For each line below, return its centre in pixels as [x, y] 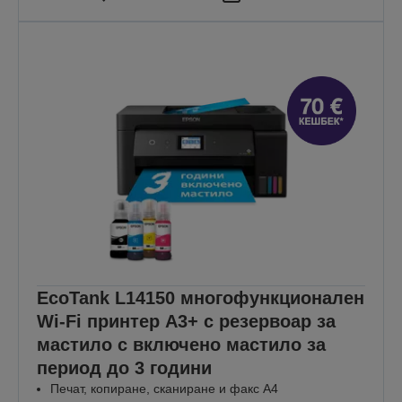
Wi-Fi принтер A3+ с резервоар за [186, 322]
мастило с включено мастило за [181, 345]
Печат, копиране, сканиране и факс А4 [164, 389]
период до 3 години [124, 368]
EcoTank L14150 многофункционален [201, 298]
